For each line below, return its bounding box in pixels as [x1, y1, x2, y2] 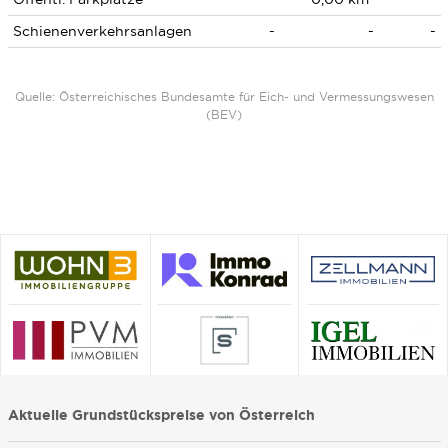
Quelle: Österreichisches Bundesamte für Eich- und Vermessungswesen [14, 90, 434, 103]
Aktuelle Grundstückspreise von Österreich [7, 407, 315, 423]
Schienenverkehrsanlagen [12, 23, 192, 39]
